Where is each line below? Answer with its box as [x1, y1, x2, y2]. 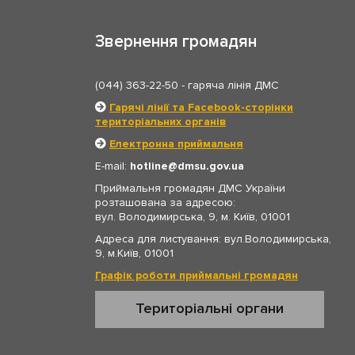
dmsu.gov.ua [177, 158, 244, 173]
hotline [130, 158, 168, 173]
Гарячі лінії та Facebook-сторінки [109, 100, 293, 114]
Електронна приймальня [109, 136, 243, 151]
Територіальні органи [135, 299, 284, 317]
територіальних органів [95, 114, 226, 128]
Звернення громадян [95, 31, 257, 52]
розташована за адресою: [95, 195, 235, 209]
